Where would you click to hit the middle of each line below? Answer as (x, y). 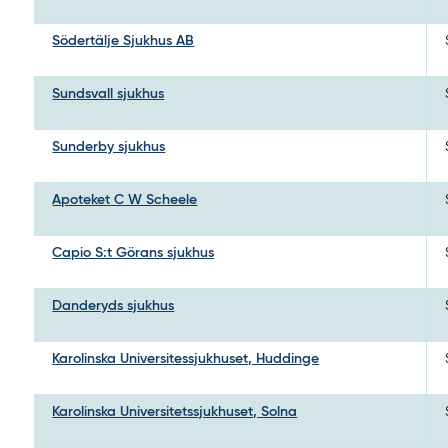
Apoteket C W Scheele (125, 199)
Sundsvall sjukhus (108, 93)
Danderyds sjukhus (113, 305)
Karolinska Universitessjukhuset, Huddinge (186, 358)
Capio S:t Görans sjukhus (133, 252)
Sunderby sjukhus (109, 146)
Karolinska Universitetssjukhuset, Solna (175, 411)
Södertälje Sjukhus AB (123, 40)
